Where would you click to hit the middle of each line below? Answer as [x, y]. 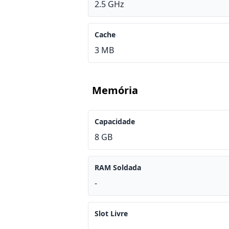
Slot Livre [111, 213]
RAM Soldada [118, 167]
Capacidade [115, 121]
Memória [115, 90]
